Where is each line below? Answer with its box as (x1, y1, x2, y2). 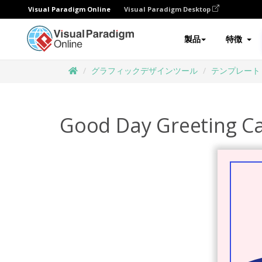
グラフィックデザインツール (91, 65, 198, 76)
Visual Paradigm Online (28, 5, 111, 13)
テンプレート (211, 65, 260, 76)
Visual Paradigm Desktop (124, 5, 212, 13)
